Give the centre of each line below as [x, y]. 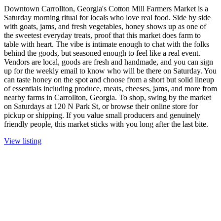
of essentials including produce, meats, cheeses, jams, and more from [110, 89]
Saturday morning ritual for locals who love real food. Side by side [107, 18]
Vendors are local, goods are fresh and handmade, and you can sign [109, 62]
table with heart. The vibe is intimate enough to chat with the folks [107, 44]
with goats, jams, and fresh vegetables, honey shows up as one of [105, 27]
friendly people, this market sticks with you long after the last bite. [106, 124]
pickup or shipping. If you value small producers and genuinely [102, 115]
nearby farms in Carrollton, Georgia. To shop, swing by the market [108, 98]
